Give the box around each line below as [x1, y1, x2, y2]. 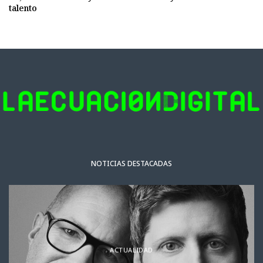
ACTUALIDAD [110, 245, 153, 254]
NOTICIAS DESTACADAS [91, 159, 172, 169]
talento [9, 2, 37, 14]
